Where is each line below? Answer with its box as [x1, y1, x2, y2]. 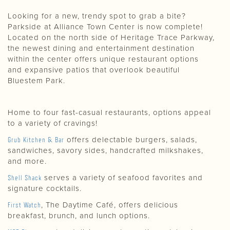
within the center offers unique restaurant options [8, 54, 199, 64]
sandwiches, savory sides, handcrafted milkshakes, [8, 146, 203, 155]
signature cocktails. [8, 184, 82, 193]
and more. [8, 157, 47, 166]
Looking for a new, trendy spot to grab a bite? [8, 11, 188, 21]
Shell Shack [8, 173, 42, 182]
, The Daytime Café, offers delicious [41, 200, 178, 209]
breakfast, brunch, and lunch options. [8, 211, 152, 220]
